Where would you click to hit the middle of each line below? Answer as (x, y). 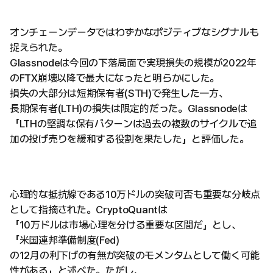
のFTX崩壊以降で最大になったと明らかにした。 (115, 78)
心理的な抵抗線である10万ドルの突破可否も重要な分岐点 (135, 195)
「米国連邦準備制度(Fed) (65, 240)
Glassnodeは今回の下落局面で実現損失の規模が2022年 (133, 63)
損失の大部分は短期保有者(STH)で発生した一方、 (119, 94)
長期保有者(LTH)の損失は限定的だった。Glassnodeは (129, 109)
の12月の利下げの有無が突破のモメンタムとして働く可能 (135, 256)
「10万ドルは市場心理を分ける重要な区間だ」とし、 (126, 225)
